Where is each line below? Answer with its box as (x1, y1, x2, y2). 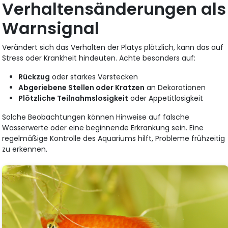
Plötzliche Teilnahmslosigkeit (18, 93, 129, 103)
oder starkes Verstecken (50, 71, 138, 82)
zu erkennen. (2, 144, 48, 154)
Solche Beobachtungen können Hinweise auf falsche (2, 111, 190, 122)
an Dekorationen (145, 82, 206, 93)
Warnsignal (2, 16, 100, 40)
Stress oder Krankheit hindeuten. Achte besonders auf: (2, 52, 196, 63)
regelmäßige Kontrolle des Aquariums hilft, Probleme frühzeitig (2, 133, 225, 144)
